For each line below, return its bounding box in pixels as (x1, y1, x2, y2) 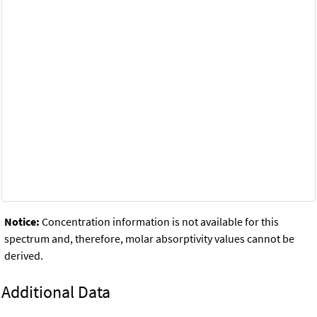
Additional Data (1, 280, 110, 303)
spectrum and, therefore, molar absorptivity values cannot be (4, 231, 294, 246)
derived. (4, 248, 43, 263)
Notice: (4, 214, 40, 229)
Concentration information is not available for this (40, 214, 279, 229)
